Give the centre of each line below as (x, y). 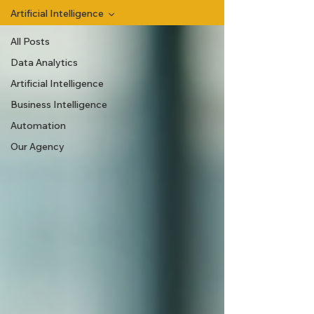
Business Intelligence (59, 104)
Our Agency (37, 146)
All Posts (30, 41)
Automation (38, 125)
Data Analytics (44, 62)
